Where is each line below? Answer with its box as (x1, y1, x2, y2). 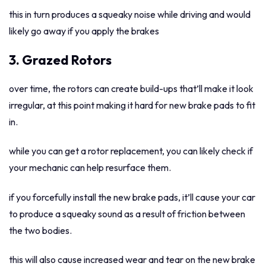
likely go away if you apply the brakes (9, 24, 159, 37)
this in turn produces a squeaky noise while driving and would (9, 8, 251, 20)
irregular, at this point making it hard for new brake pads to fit (9, 99, 255, 111)
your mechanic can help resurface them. (9, 161, 171, 174)
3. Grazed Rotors (9, 52, 112, 68)
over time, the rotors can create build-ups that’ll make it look (9, 83, 254, 94)
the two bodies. (9, 224, 72, 236)
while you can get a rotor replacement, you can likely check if (9, 145, 253, 157)
